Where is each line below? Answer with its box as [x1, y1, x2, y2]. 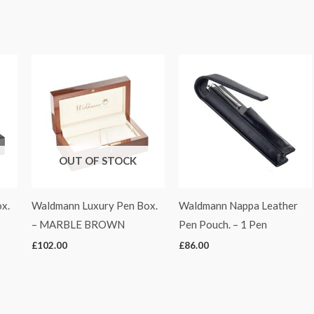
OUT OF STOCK [59, 153, 137, 167]
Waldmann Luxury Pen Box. [31, 199, 158, 212]
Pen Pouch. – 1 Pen [178, 218, 267, 231]
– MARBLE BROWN [31, 218, 125, 231]
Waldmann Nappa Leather [178, 199, 298, 212]
